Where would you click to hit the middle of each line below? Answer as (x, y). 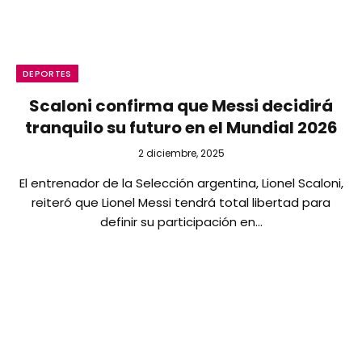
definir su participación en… (181, 222)
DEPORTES (47, 74)
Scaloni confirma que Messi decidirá (181, 106)
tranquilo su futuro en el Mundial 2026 (181, 128)
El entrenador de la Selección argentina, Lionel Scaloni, (181, 183)
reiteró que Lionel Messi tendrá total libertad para (181, 202)
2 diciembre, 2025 (181, 153)
